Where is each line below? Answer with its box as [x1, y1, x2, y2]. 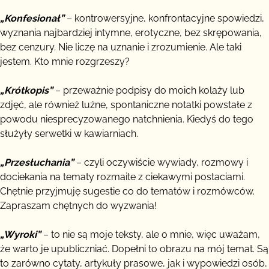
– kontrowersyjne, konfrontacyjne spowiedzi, [64, 12, 264, 24]
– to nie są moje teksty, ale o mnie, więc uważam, [41, 228, 260, 240]
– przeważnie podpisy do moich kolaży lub [53, 84, 244, 96]
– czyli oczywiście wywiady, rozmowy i [74, 156, 248, 168]
